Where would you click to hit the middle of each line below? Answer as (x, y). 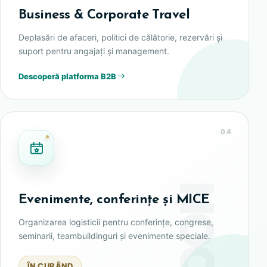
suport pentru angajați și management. (94, 51)
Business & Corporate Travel (104, 15)
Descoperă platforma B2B (67, 76)
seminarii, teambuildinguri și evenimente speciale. (114, 236)
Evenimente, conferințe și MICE (114, 200)
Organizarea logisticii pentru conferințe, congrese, (116, 222)
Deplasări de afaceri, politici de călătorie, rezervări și (120, 38)
